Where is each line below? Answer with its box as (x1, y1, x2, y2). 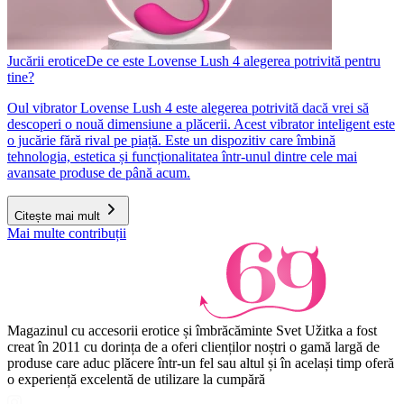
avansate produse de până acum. (7, 165, 190, 180)
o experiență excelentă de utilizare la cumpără (7, 372, 265, 387)
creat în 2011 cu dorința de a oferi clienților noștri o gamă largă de (7, 339, 380, 354)
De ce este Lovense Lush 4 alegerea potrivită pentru (86, 53, 381, 69)
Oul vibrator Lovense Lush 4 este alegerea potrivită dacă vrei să (7, 100, 369, 115)
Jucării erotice (7, 53, 86, 69)
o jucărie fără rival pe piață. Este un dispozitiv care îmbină (7, 133, 335, 148)
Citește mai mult (14, 209, 100, 223)
